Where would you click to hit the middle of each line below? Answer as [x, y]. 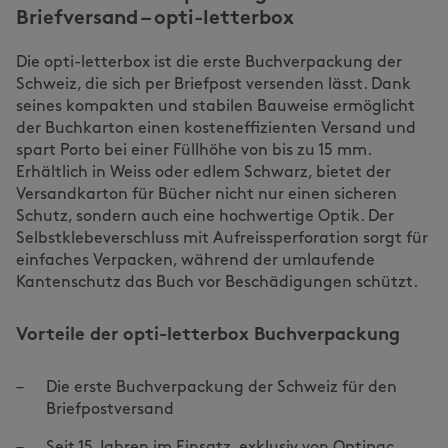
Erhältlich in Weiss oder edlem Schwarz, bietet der [203, 173]
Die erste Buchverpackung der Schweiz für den [221, 388]
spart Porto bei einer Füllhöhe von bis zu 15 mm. [193, 151]
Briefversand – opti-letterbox [155, 19]
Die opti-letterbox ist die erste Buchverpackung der [209, 63]
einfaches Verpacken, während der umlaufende [195, 261]
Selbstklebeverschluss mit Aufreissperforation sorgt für [222, 239]
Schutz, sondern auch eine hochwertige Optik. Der [205, 217]
